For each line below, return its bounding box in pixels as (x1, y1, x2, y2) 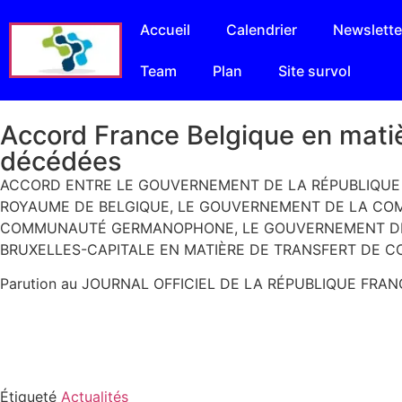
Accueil (139, 21, 190, 39)
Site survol (277, 62, 351, 80)
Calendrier (225, 21, 297, 39)
